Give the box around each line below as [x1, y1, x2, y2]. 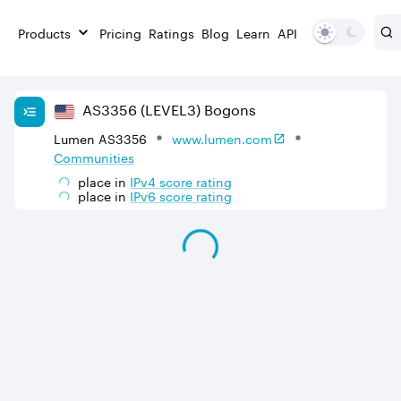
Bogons [200, 97, 256, 120]
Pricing [99, 21, 141, 42]
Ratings [149, 21, 194, 42]
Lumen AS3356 [54, 127, 147, 148]
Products [18, 21, 71, 42]
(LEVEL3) [137, 97, 200, 120]
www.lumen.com [172, 127, 272, 148]
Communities [54, 146, 134, 166]
